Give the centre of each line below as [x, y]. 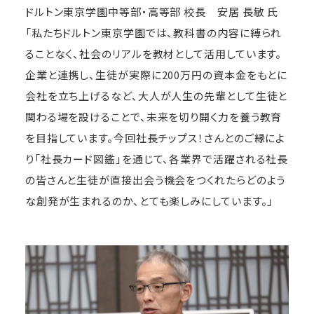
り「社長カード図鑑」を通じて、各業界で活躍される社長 [157, 159]
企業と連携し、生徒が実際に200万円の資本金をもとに [156, 75]
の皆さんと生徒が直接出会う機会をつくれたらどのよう [155, 180]
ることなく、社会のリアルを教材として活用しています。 [153, 54]
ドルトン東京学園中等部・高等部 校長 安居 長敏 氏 [152, 12]
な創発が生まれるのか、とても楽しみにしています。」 [149, 201]
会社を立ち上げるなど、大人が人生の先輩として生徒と [156, 96]
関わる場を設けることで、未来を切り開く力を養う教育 [153, 117]
